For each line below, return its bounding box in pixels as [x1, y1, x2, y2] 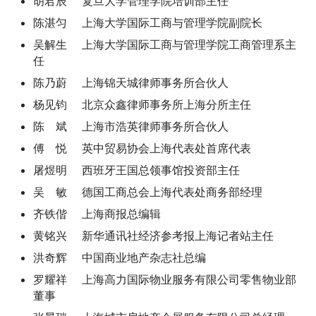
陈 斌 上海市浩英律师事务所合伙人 [33, 119, 229, 133]
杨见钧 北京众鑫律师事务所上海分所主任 [33, 97, 251, 111]
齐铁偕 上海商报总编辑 [33, 207, 161, 221]
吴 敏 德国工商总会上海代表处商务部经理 [33, 185, 262, 199]
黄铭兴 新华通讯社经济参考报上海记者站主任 [33, 229, 274, 243]
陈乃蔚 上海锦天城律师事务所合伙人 [33, 75, 229, 90]
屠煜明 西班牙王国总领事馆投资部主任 [33, 163, 240, 177]
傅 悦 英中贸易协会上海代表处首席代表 [33, 141, 251, 155]
